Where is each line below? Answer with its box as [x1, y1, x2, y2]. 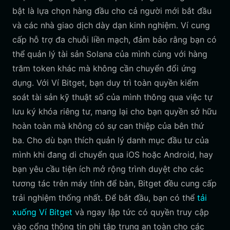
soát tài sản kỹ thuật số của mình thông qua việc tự [12, 92, 213, 102]
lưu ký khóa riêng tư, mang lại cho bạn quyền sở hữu [12, 106, 217, 117]
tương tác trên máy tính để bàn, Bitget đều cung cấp [12, 178, 217, 188]
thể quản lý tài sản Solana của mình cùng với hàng [12, 49, 207, 59]
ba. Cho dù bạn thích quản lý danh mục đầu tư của [12, 135, 209, 145]
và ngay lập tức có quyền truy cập [72, 207, 209, 217]
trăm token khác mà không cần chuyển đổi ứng [12, 63, 196, 73]
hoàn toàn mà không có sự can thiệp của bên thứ [12, 121, 204, 131]
